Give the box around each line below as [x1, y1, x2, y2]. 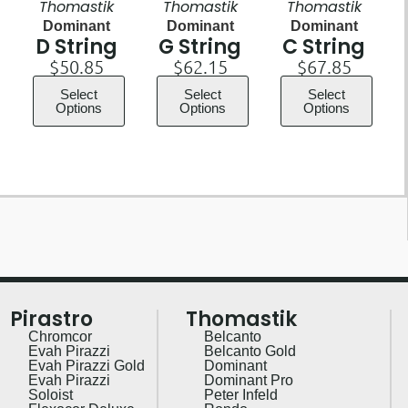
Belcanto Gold [203, 342, 296, 359]
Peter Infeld [203, 386, 278, 403]
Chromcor [28, 328, 93, 344]
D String [35, 33, 117, 62]
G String [158, 33, 242, 62]
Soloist [28, 386, 74, 403]
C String [282, 33, 366, 62]
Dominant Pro [203, 372, 293, 388]
